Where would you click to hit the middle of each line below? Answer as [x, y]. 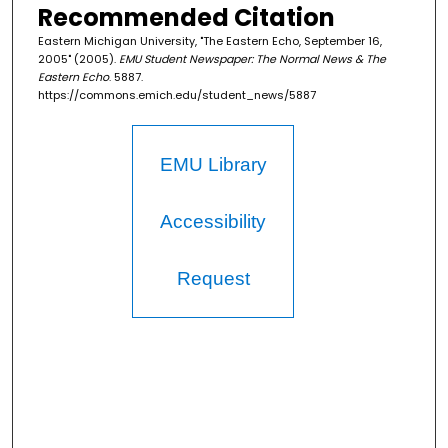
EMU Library [213, 165]
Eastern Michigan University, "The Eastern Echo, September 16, [209, 41]
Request [213, 279]
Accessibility [213, 222]
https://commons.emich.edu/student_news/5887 [176, 95]
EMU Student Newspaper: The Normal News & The [252, 59]
